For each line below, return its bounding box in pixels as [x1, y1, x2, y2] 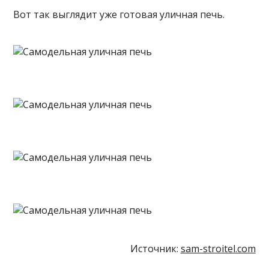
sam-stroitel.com [180, 242, 256, 255]
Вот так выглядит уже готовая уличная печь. [13, 8, 225, 21]
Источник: [130, 242, 181, 255]
